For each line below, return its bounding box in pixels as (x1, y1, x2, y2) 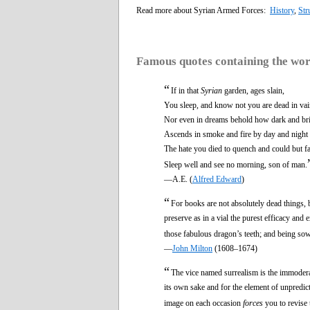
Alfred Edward (192, 174, 241, 184)
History (270, 5, 294, 15)
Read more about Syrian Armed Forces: (136, 5, 270, 15)
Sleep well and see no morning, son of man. (164, 159, 307, 170)
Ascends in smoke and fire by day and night (164, 129, 308, 139)
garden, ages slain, (222, 85, 284, 95)
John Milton (172, 243, 212, 253)
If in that (171, 85, 201, 95)
